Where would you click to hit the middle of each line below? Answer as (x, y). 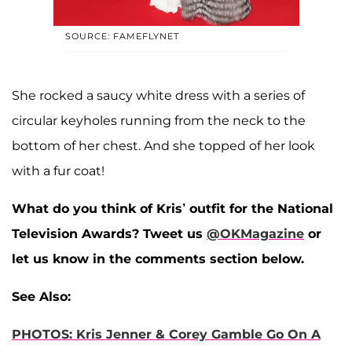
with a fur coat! (58, 171)
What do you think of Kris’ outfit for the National (172, 209)
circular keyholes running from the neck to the (159, 121)
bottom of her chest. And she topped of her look (163, 146)
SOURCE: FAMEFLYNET (122, 37)
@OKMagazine (255, 234)
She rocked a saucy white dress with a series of (158, 96)
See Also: (41, 297)
